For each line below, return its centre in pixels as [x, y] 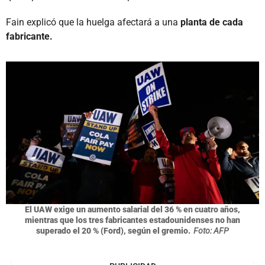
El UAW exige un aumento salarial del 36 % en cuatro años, [132, 209]
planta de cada [212, 22]
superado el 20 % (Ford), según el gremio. [113, 230]
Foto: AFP [211, 230]
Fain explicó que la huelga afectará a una [93, 22]
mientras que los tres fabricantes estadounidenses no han [132, 220]
